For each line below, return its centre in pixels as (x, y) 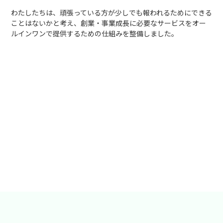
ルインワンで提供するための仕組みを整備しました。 (94, 34)
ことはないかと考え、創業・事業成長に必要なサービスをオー (108, 23)
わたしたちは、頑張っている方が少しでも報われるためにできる (111, 13)
